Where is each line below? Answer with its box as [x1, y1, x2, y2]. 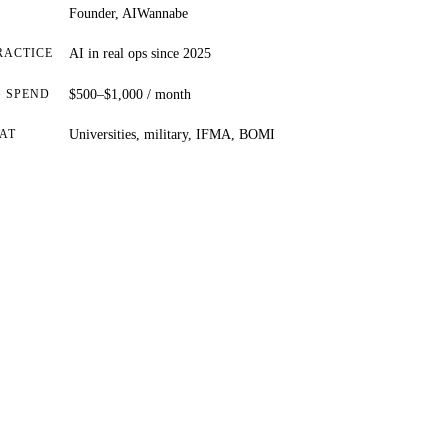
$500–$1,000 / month [69, 86, 192, 102]
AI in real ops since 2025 [69, 46, 212, 62]
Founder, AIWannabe [69, 6, 189, 22]
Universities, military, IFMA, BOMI [69, 126, 276, 142]
